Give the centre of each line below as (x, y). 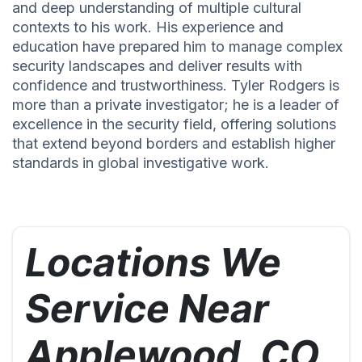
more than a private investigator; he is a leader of (176, 105)
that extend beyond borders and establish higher (174, 144)
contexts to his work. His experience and (148, 27)
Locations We (153, 263)
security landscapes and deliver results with (157, 66)
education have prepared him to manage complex (177, 47)
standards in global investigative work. (141, 163)
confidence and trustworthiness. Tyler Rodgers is (176, 86)
